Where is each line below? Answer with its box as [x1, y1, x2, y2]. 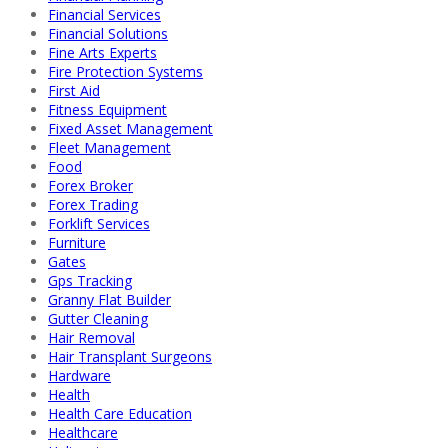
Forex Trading [48, 194, 138, 214]
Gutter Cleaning [48, 308, 148, 328]
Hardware [48, 365, 111, 385]
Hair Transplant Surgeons [48, 346, 212, 366]
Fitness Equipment [48, 99, 167, 119]
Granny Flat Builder [48, 289, 171, 309]
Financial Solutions [48, 23, 168, 43]
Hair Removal [48, 327, 135, 347]
